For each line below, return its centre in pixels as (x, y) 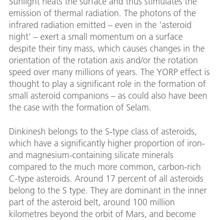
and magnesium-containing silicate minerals (91, 155)
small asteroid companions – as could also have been (108, 96)
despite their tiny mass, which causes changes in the (107, 49)
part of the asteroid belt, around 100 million (92, 202)
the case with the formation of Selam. (80, 108)
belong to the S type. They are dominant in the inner (108, 191)
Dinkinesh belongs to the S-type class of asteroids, (103, 132)
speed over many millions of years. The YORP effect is (109, 72)
